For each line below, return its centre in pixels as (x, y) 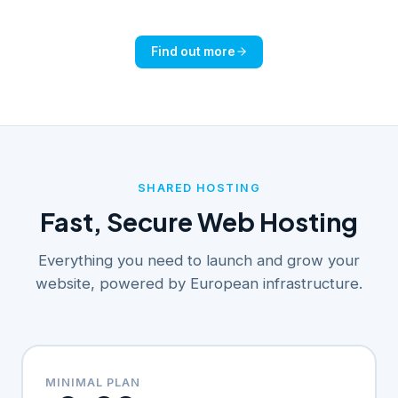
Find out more (193, 51)
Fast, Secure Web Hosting (199, 221)
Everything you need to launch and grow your (199, 260)
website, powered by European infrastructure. (199, 283)
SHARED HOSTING (199, 187)
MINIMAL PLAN (93, 383)
